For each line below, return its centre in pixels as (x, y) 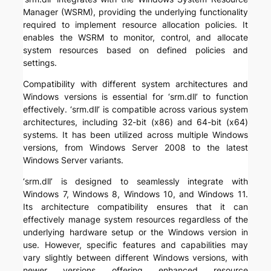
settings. (40, 63)
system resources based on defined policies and (135, 50)
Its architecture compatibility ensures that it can (135, 207)
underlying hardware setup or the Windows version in (135, 232)
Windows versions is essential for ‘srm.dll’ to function (135, 97)
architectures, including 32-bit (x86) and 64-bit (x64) (135, 122)
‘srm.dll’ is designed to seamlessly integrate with (135, 181)
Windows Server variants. (73, 160)
